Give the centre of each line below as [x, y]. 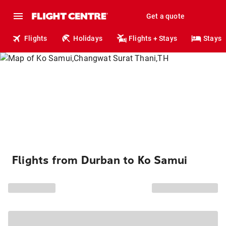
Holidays [88, 38]
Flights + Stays [153, 38]
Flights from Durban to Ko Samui [100, 160]
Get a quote [165, 16]
